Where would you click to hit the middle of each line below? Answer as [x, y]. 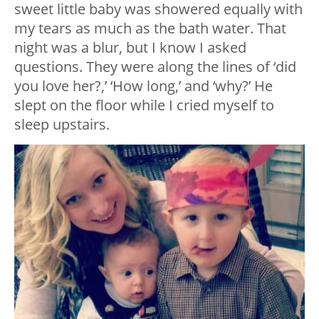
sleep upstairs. [62, 125]
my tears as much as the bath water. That [150, 28]
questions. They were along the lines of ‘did [155, 67]
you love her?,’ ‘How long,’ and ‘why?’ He [143, 86]
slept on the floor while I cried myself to [144, 105]
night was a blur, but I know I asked [130, 48]
